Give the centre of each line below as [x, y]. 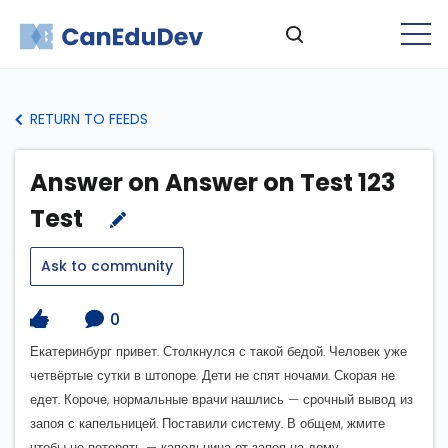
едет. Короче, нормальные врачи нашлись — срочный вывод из [221, 400]
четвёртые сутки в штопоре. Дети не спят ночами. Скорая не [212, 376]
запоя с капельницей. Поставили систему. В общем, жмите [207, 424]
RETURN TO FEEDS [87, 119]
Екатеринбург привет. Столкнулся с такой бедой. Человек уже [218, 352]
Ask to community [107, 266]
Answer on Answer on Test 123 [212, 182]
